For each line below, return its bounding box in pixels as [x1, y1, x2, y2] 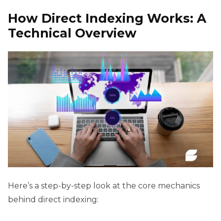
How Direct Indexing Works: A [8, 11, 206, 26]
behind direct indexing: [8, 194, 99, 204]
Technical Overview [8, 26, 137, 41]
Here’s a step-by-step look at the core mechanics [8, 181, 200, 190]
